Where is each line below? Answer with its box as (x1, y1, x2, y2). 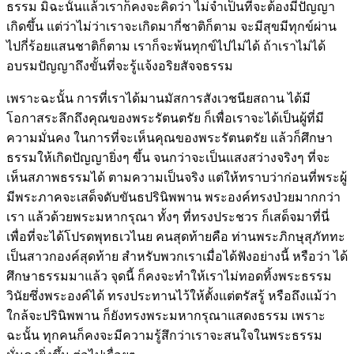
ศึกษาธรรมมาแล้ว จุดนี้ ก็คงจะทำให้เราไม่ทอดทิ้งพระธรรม (6, 269, 332, 283)
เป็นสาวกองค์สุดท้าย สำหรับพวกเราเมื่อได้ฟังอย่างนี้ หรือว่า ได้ (6, 249, 348, 263)
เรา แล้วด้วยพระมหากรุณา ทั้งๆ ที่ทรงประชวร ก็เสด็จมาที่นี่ (6, 209, 330, 224)
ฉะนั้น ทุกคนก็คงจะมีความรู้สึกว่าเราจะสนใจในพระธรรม (6, 328, 322, 342)
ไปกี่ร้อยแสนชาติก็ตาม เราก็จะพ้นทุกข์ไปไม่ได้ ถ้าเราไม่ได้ (6, 39, 326, 53)
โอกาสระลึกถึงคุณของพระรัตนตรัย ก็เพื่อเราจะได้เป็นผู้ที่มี (6, 111, 324, 125)
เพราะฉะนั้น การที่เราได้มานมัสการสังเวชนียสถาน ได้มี (6, 91, 311, 105)
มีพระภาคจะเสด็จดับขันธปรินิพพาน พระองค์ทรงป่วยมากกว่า (6, 190, 341, 204)
